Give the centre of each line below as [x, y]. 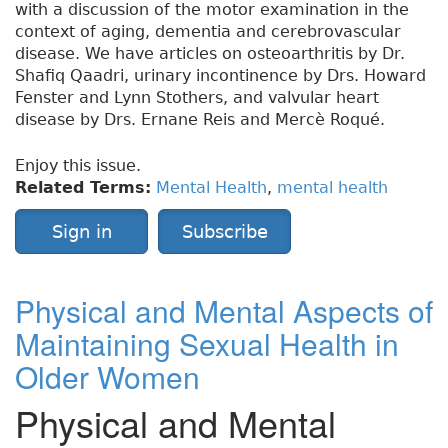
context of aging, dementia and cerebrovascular [208, 32]
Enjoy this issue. [78, 166]
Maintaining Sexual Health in [207, 344]
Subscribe [224, 232]
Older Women [107, 377]
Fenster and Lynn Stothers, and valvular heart [197, 98]
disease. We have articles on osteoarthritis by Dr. [210, 54]
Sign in [81, 232]
